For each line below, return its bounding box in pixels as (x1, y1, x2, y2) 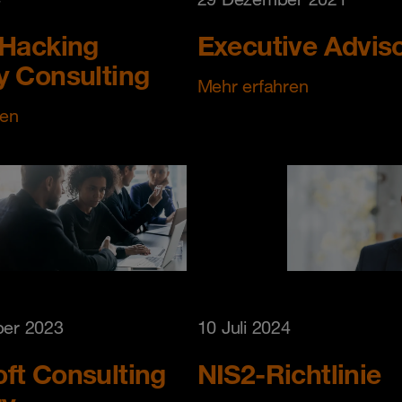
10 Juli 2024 (197, 317, 291, 339)
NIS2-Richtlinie (197, 357, 381, 391)
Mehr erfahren (197, 74, 309, 97)
